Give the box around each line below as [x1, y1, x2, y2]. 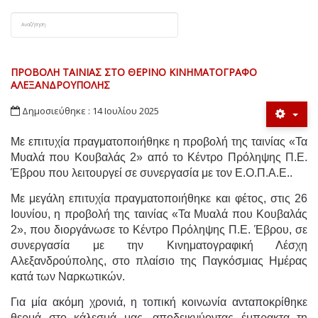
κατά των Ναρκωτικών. [11, 270, 125, 283]
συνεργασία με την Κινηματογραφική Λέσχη [11, 238, 307, 251]
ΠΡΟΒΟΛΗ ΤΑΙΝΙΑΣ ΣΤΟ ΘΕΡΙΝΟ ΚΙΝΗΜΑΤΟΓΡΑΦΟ [11, 65, 257, 79]
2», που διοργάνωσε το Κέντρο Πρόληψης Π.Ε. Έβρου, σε [11, 223, 307, 236]
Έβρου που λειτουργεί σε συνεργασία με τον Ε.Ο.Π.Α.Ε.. [11, 166, 292, 179]
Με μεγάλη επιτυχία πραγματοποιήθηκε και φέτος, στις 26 [11, 192, 307, 204]
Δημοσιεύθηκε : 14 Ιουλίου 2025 [22, 104, 159, 117]
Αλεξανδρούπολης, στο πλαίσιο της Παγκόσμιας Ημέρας [11, 254, 307, 267]
